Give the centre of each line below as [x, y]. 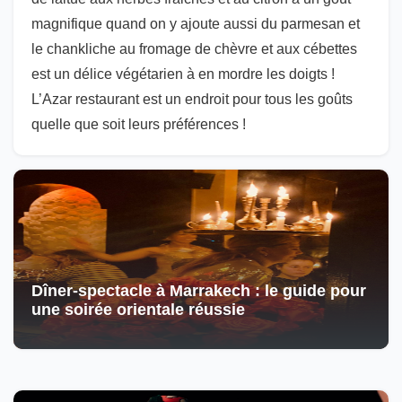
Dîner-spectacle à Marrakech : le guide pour [199, 291]
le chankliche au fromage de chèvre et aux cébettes [194, 49]
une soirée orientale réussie [138, 310]
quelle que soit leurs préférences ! [142, 124]
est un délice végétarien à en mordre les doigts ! [183, 74]
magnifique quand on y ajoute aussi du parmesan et [196, 24]
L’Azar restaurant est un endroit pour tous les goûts [192, 99]
